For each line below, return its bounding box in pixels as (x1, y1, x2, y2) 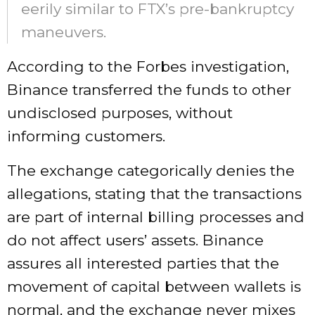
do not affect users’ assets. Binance (7, 231, 264, 250)
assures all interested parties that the (7, 255, 279, 273)
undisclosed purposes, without (7, 104, 233, 122)
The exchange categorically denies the (7, 162, 295, 180)
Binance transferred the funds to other (7, 81, 291, 99)
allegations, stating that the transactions (7, 185, 302, 203)
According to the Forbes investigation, (7, 58, 289, 76)
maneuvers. (21, 23, 106, 41)
